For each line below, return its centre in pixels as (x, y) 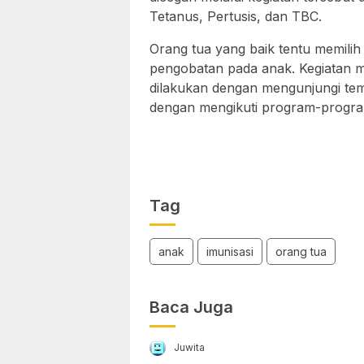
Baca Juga (191, 307)
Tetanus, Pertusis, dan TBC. (236, 16)
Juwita (189, 347)
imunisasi (230, 252)
